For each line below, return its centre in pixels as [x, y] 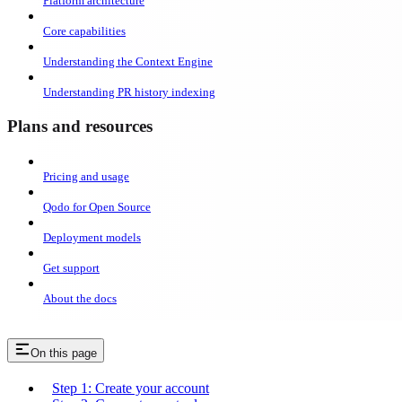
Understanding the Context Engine [128, 62]
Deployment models [92, 237]
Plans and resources [80, 126]
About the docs [80, 298]
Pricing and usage [86, 176]
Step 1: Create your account [131, 388]
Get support [71, 267]
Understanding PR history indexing [129, 92]
